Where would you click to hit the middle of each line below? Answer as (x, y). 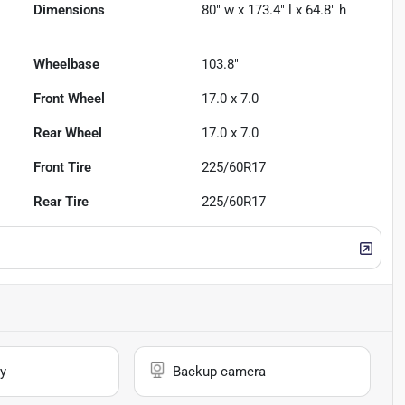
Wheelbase (67, 65)
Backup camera (220, 372)
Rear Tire (61, 202)
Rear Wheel (68, 133)
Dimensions (70, 10)
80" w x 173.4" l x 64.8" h (274, 10)
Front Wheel (70, 99)
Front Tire (63, 168)
